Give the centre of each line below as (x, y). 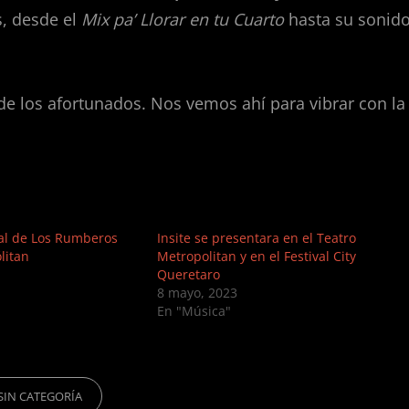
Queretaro (189, 275)
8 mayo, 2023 (197, 293)
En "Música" (194, 311)
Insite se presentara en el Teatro (257, 238)
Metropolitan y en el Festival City (257, 257)
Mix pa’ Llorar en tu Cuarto (183, 20)
